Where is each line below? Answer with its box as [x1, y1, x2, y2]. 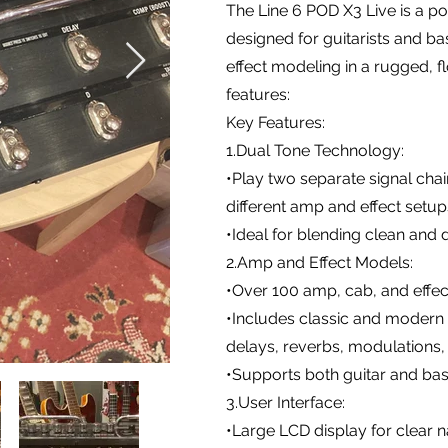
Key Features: [226, 112, 325, 132]
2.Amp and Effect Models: [226, 252, 413, 272]
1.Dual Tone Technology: [226, 140, 404, 160]
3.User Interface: [226, 392, 345, 412]
